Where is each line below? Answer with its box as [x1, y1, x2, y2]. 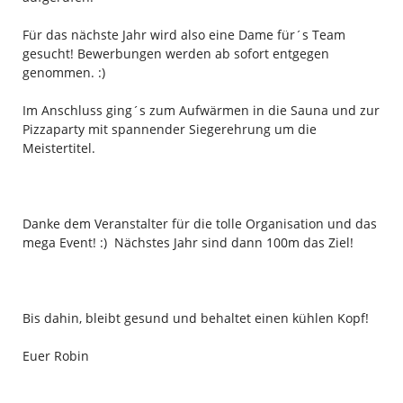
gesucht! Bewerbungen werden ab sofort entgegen [22, 44, 329, 62]
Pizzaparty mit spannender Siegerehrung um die [22, 120, 317, 138]
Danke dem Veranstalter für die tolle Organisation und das [22, 214, 377, 232]
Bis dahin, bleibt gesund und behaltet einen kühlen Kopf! [22, 309, 369, 327]
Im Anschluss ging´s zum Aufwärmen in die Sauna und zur [22, 101, 380, 119]
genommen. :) [22, 63, 105, 81]
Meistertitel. [22, 139, 95, 157]
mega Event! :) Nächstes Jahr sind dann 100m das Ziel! [22, 233, 354, 251]
